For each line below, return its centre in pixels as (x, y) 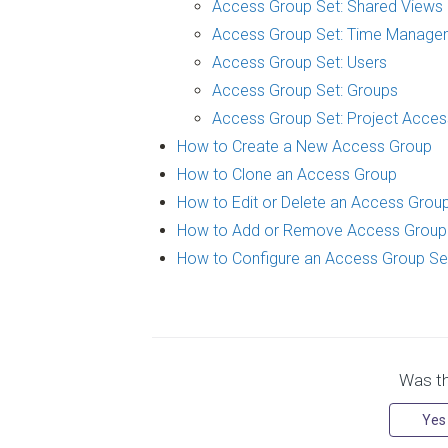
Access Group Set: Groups (305, 91)
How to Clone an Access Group (287, 175)
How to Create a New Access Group (304, 147)
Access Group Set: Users (299, 63)
